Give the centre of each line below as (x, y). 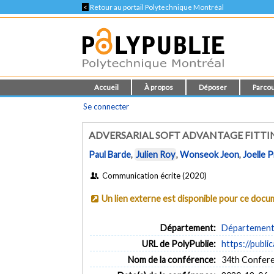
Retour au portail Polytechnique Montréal (157, 7)
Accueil (107, 87)
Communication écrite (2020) (153, 175)
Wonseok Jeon (210, 155)
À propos (159, 87)
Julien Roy (156, 155)
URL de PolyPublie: (179, 243)
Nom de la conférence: (172, 259)
